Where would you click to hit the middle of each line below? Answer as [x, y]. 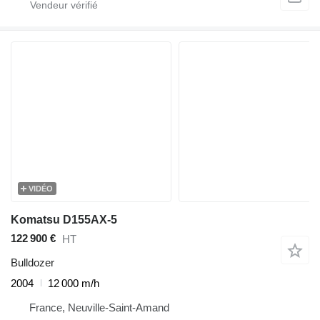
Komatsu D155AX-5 [64, 219]
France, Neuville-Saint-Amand [99, 307]
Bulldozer [32, 262]
